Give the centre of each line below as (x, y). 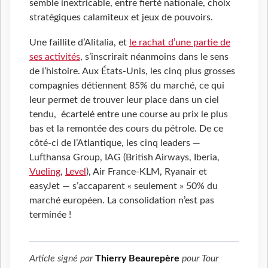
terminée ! (50, 215)
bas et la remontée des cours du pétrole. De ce (126, 129)
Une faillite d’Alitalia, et (79, 43)
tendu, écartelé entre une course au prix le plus (129, 115)
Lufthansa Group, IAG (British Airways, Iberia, (124, 158)
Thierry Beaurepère (137, 259)
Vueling (45, 172)
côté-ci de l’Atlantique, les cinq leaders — (115, 143)
